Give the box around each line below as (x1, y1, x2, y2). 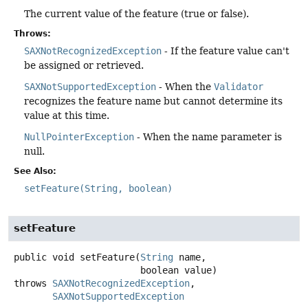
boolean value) (140, 264, 217, 276)
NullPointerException (24, 131, 134, 142)
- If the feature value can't (162, 45, 289, 56)
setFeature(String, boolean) (24, 182, 173, 194)
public (14, 251, 47, 263)
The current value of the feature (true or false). (24, 8, 249, 19)
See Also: (14, 166, 56, 176)
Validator (214, 80, 263, 92)
